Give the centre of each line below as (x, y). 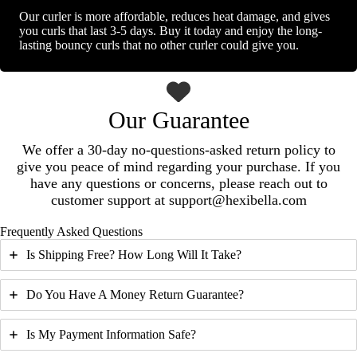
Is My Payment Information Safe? (111, 334)
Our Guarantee (178, 120)
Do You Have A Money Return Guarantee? (135, 294)
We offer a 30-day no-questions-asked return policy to (178, 149)
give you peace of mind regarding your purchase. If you (178, 166)
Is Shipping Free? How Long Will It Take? (134, 254)
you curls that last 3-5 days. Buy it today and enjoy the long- (171, 30)
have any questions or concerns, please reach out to (178, 183)
